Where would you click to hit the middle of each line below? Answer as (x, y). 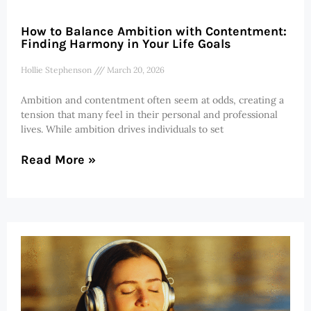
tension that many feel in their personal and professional (149, 114)
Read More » (58, 159)
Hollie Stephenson (57, 69)
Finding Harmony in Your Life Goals (126, 43)
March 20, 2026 (135, 69)
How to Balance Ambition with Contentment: (154, 31)
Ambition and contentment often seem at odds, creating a (152, 100)
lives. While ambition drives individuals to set (122, 129)
